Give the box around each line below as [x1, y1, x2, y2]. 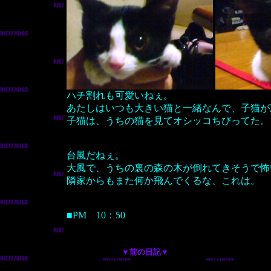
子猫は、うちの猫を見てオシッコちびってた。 [66, 116, 270, 126]
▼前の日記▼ [122, 247, 169, 256]
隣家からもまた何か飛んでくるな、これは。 [66, 175, 260, 186]
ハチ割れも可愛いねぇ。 [66, 90, 173, 100]
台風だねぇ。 [66, 150, 125, 160]
